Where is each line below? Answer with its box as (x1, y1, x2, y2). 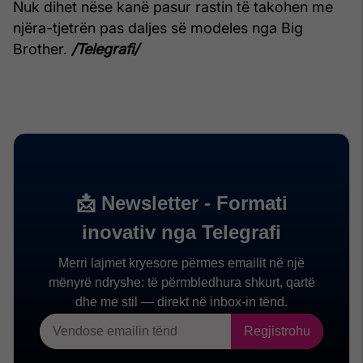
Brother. (13, 41, 67, 58)
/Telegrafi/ (67, 41, 139, 58)
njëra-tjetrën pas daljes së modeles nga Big (13, 19, 303, 37)
